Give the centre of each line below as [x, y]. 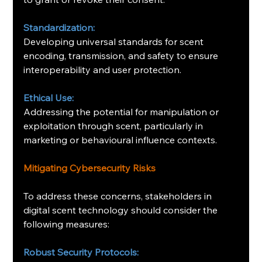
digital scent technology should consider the [122, 210]
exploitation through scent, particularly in [115, 126]
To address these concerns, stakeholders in [119, 196]
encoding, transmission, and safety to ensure [122, 56]
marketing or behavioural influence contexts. [120, 140]
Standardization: [59, 28]
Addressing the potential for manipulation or [123, 112]
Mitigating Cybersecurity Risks [90, 168]
